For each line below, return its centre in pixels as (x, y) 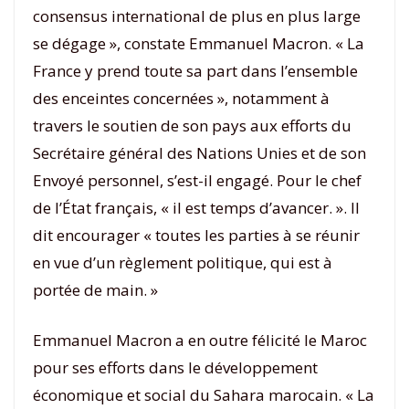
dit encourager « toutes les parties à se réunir (196, 235)
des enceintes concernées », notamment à (181, 98)
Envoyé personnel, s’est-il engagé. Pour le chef (197, 180)
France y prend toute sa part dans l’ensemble (195, 70)
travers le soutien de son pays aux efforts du (192, 125)
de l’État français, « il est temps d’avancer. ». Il (196, 207)
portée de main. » (95, 289)
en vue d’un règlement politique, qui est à (183, 262)
